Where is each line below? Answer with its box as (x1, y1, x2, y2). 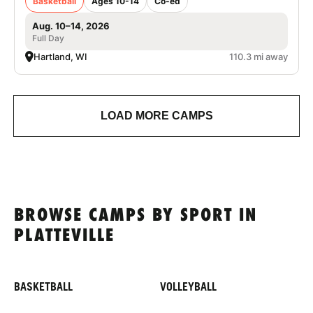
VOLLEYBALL (160, 279, 217, 293)
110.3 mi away (229, 50, 288, 62)
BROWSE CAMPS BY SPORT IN (14, 206, 257, 226)
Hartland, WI (34, 50, 87, 62)
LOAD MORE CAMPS (100, 109, 213, 122)
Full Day (32, 32, 64, 43)
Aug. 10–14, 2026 (32, 20, 110, 31)
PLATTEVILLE (14, 226, 115, 246)
